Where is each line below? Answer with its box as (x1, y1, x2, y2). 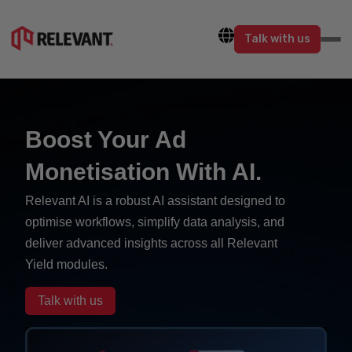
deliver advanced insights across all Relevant (25, 236, 277, 250)
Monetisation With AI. (25, 159, 262, 185)
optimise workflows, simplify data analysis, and (25, 215, 284, 229)
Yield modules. (25, 258, 111, 271)
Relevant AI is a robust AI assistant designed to (25, 194, 285, 207)
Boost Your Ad (25, 126, 186, 152)
